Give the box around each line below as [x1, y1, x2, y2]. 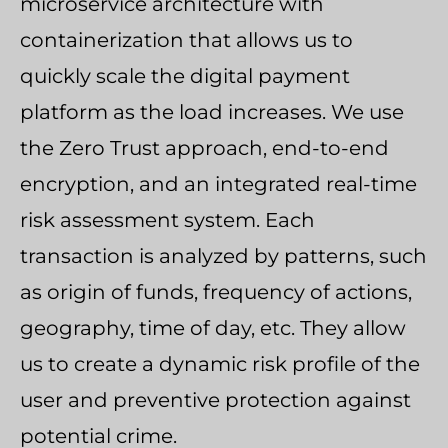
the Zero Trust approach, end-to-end [20, 136, 389, 161]
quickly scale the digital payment [20, 64, 350, 89]
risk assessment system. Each [20, 208, 315, 233]
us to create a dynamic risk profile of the [20, 352, 420, 377]
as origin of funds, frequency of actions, [20, 280, 412, 305]
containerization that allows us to [20, 28, 353, 53]
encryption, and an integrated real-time [20, 172, 417, 197]
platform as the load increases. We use [20, 100, 404, 125]
